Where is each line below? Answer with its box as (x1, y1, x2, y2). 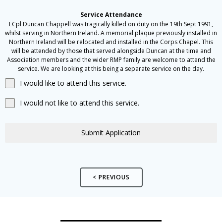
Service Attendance (80, 10, 142, 19)
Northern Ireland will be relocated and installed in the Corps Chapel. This (9, 37, 213, 46)
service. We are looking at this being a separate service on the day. (18, 64, 204, 73)
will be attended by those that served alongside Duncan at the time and (11, 46, 211, 55)
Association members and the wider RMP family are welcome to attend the (6, 55, 216, 64)
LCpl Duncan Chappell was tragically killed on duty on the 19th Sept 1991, (9, 19, 213, 28)
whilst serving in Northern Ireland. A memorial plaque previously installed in (5, 28, 217, 37)
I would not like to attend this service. (20, 98, 139, 108)
